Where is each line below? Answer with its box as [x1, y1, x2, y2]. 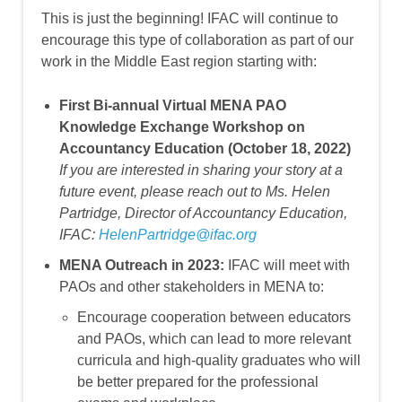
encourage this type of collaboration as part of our [41, 32, 354, 48]
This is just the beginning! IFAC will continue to [41, 11, 338, 27]
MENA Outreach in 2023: [59, 258, 228, 274]
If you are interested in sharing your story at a [59, 162, 343, 179]
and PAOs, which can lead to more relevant [77, 331, 351, 347]
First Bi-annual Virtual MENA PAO [59, 98, 286, 114]
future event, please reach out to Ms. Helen [59, 184, 330, 200]
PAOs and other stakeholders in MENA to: [59, 279, 324, 295]
